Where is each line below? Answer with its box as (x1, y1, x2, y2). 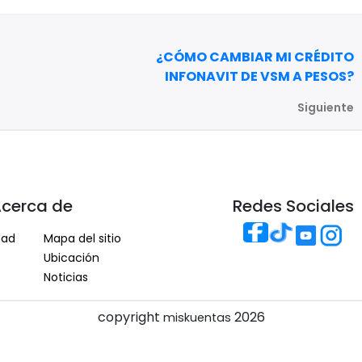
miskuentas (162, 309, 234, 326)
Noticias (44, 269, 88, 286)
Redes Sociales (232, 195, 354, 218)
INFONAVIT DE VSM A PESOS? (164, 66, 354, 86)
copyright (97, 308, 163, 327)
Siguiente (297, 99, 354, 116)
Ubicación (44, 250, 99, 267)
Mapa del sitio (44, 230, 121, 247)
